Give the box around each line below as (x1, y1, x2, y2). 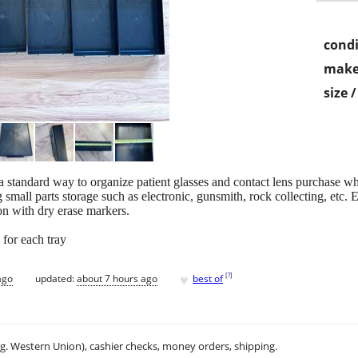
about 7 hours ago (77, 271, 157, 285)
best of (193, 271, 223, 285)
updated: (35, 271, 77, 285)
